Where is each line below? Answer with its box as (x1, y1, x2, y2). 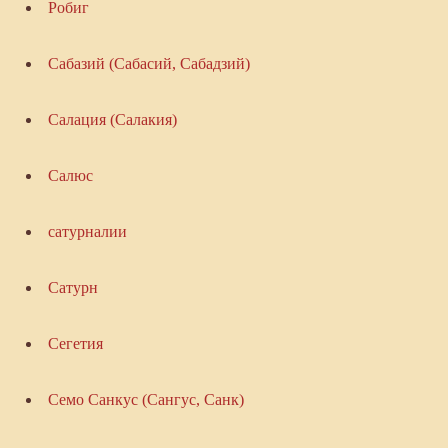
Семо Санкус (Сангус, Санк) (47, 391, 244, 409)
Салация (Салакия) (47, 111, 177, 129)
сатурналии (47, 223, 127, 241)
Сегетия (47, 335, 103, 353)
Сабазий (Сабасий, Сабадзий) (47, 55, 250, 73)
